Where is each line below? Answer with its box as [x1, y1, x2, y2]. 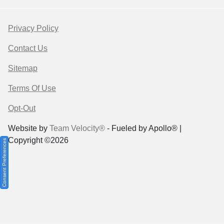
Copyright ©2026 [8, 136, 68, 145]
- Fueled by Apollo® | [105, 124, 181, 133]
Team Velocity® [49, 124, 105, 133]
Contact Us [8, 44, 47, 53]
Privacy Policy [8, 24, 58, 33]
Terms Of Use [8, 84, 56, 93]
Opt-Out [8, 104, 35, 113]
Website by [8, 124, 49, 133]
